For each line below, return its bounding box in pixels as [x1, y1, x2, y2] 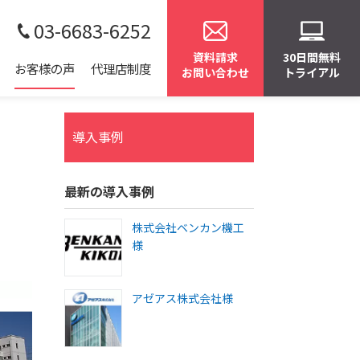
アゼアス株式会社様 [132, 290, 233, 306]
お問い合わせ [182, 64, 249, 80]
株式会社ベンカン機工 [132, 219, 244, 235]
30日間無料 [283, 49, 341, 65]
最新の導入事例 [64, 182, 154, 201]
